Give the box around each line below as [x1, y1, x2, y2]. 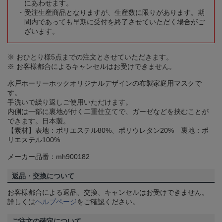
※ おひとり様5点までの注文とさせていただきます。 [7, 53, 173, 61]
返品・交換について [12, 172, 74, 180]
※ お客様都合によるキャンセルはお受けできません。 [7, 62, 176, 71]
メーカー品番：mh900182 [7, 153, 90, 161]
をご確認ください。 [77, 198, 139, 206]
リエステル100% [7, 136, 60, 144]
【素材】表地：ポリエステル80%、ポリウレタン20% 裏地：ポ [7, 126, 209, 135]
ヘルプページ [35, 198, 77, 206]
